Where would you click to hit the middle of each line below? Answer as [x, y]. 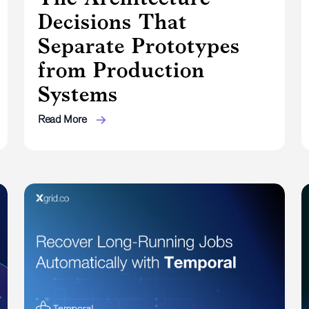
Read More [63, 119]
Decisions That [112, 21]
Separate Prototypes [139, 45]
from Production [121, 69]
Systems [78, 93]
